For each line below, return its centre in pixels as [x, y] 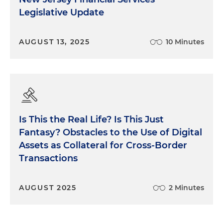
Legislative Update [61, 12]
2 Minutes [186, 187]
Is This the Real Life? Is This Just [91, 119]
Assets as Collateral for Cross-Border [103, 145]
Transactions [48, 158]
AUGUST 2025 [48, 187]
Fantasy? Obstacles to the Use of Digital [111, 132]
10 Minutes [185, 42]
